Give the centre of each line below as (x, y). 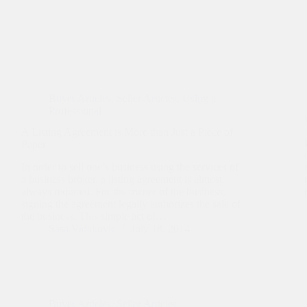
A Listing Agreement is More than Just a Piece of (127, 132)
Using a (199, 98)
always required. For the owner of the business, (123, 191)
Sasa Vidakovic (82, 228)
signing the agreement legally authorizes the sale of (131, 204)
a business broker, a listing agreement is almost (122, 179)
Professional (75, 111)
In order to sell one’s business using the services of (130, 167)
